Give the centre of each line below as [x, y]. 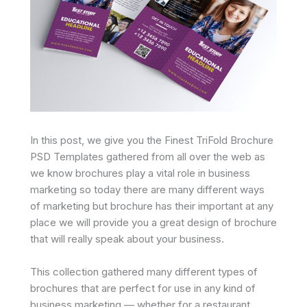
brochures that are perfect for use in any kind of [143, 288]
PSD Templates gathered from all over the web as [148, 157]
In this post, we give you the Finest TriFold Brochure [152, 140]
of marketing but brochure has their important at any [152, 206]
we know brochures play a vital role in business [140, 173]
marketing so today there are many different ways [147, 189]
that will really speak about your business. [127, 239]
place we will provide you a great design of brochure [153, 222]
